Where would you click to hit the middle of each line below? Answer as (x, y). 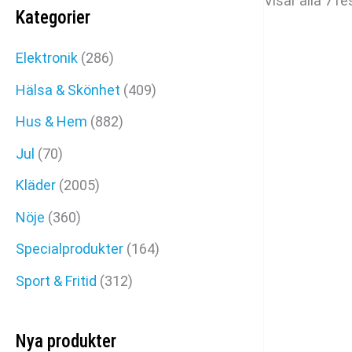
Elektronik (47, 58)
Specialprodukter (70, 249)
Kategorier (53, 18)
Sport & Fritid (56, 280)
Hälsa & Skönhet (68, 90)
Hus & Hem (51, 121)
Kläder (36, 185)
